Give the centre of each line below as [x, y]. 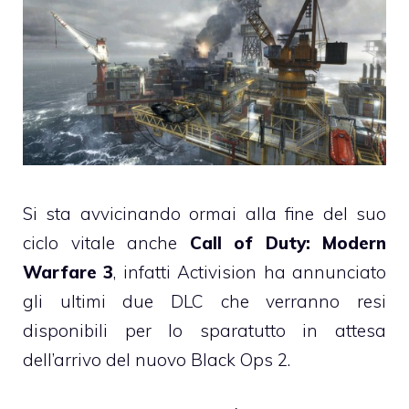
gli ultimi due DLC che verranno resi [204, 302]
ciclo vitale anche [106, 243]
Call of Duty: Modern [288, 243]
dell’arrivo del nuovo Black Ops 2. [157, 360]
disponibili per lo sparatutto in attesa [204, 331]
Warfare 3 [68, 273]
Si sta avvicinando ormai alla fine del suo [204, 214]
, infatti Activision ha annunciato [250, 273]
